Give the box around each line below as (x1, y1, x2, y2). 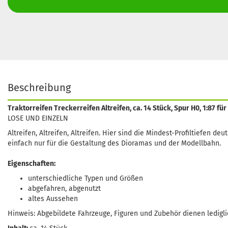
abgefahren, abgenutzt (28, 184, 101, 193)
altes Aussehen (28, 194, 78, 203)
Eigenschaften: (8, 159, 55, 168)
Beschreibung (8, 81, 71, 94)
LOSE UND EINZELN (8, 114, 68, 123)
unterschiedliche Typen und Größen (28, 174, 143, 183)
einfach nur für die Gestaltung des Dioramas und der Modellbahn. (8, 139, 221, 148)
